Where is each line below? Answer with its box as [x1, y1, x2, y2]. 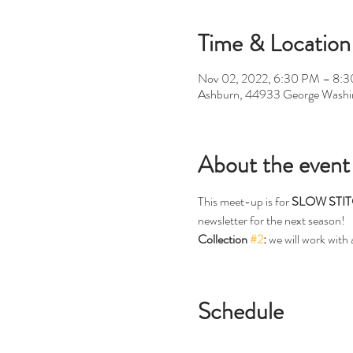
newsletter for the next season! [197, 210, 345, 229]
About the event [197, 147, 350, 181]
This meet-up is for [197, 191, 292, 210]
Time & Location [197, 26, 351, 60]
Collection [197, 229, 250, 248]
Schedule [197, 294, 284, 328]
